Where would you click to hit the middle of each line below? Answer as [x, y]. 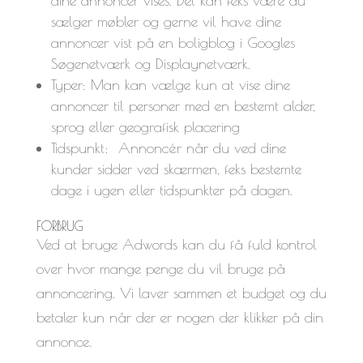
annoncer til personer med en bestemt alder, [183, 105]
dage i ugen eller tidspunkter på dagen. [171, 190]
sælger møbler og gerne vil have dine [166, 21]
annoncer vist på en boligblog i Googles [173, 42]
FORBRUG [60, 226]
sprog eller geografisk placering [145, 126]
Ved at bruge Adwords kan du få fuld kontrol [176, 244]
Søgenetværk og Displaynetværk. [150, 63]
